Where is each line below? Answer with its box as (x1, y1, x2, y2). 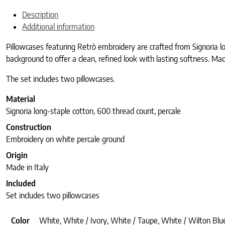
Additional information (22, 22, 94, 32)
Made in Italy (6, 162, 49, 173)
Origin (6, 150, 28, 161)
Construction (6, 122, 51, 133)
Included (6, 178, 36, 189)
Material (6, 94, 35, 104)
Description (22, 10, 58, 20)
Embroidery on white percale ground (6, 134, 125, 145)
